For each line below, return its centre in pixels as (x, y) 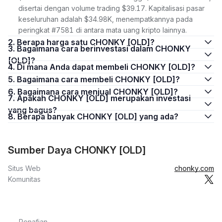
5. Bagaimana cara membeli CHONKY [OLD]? (98, 79)
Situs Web (24, 168)
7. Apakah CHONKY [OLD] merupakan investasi (12, 98)
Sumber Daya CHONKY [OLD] (77, 150)
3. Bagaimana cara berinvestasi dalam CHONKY (12, 49)
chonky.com (194, 168)
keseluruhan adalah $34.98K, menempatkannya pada (106, 19)
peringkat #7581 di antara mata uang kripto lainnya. (103, 30)
